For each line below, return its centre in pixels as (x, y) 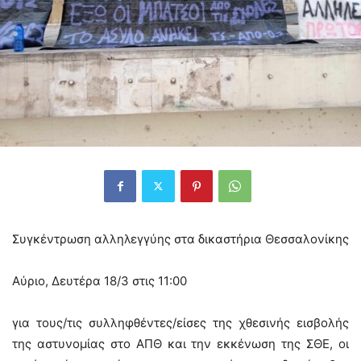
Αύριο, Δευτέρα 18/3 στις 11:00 (100, 280)
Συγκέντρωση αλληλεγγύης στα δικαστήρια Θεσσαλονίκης (180, 239)
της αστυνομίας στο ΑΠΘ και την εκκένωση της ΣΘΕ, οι (180, 343)
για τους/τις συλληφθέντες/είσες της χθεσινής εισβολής (180, 322)
